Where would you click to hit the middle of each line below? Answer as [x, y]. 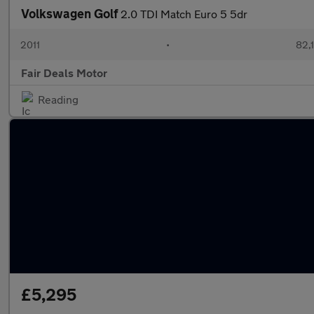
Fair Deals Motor [64, 73]
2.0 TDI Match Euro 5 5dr [184, 14]
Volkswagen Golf [71, 13]
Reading [58, 99]
